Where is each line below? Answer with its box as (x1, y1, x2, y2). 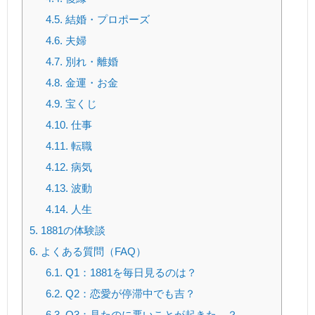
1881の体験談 (38, 224, 105, 237)
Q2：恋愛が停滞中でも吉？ (62, 288, 195, 300)
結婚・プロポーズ (62, 13, 150, 26)
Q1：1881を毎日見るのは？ (62, 266, 197, 279)
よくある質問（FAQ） (38, 245, 146, 258)
